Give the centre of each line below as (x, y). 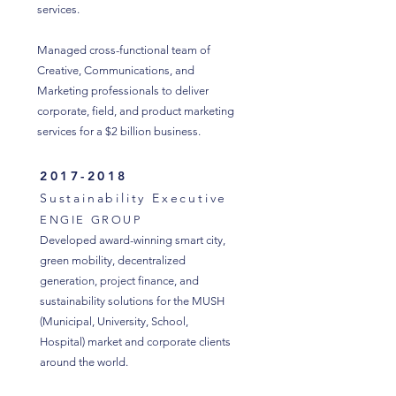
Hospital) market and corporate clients (135, 342)
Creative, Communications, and (116, 70)
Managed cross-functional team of (124, 50)
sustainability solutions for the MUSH (132, 301)
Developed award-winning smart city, (133, 240)
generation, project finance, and (119, 281)
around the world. (85, 362)
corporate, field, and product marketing (136, 111)
